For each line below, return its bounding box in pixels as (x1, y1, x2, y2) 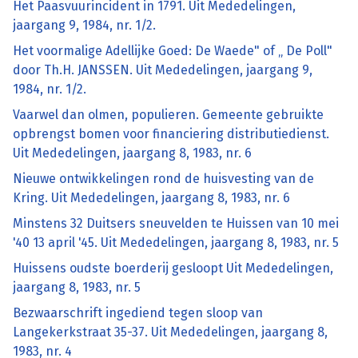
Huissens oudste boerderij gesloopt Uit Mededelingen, (13, 261, 333, 276)
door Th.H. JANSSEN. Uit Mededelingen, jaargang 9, (13, 62, 312, 78)
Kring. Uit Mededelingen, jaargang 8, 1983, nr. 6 (13, 190, 290, 206)
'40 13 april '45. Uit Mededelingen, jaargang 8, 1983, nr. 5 (13, 235, 339, 251)
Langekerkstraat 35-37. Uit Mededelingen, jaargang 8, (13, 324, 328, 340)
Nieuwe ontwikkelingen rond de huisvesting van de (13, 171, 314, 187)
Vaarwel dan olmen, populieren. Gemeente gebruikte (13, 107, 324, 123)
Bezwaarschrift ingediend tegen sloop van (13, 305, 263, 321)
